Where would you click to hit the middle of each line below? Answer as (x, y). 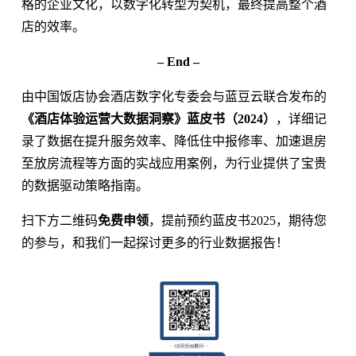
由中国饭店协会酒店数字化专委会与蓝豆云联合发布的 (174, 96)
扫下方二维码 (59, 220)
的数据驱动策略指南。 (85, 185)
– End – (178, 61)
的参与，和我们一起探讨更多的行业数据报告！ (155, 242)
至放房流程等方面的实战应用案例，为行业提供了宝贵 (174, 163)
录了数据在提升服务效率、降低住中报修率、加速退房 (174, 141)
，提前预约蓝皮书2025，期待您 (237, 220)
